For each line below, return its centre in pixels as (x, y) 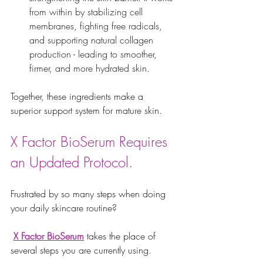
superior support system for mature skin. (88, 111)
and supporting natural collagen (93, 40)
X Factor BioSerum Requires (91, 142)
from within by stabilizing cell (87, 12)
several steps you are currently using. (82, 250)
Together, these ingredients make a (78, 97)
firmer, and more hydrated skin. (90, 68)
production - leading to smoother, (95, 54)
